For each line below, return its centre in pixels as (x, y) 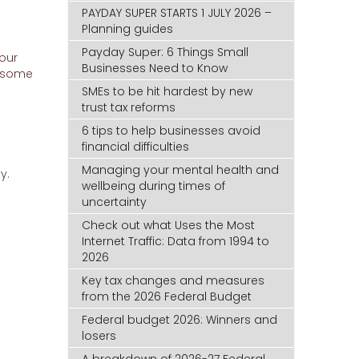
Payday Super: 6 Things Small (165, 52)
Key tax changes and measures (173, 281)
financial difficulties (136, 147)
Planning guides (128, 29)
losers (99, 336)
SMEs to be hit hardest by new (167, 92)
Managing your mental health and (181, 170)
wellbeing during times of (154, 186)
